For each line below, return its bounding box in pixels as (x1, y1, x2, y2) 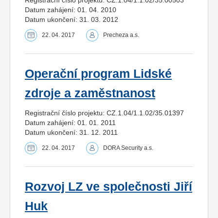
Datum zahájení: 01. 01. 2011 (25, 118, 116, 127)
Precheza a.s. (103, 31, 139, 38)
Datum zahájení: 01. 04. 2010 (25, 5, 116, 14)
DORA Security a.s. (103, 144, 153, 151)
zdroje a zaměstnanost (25, 86, 155, 100)
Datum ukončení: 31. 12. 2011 (25, 128, 118, 136)
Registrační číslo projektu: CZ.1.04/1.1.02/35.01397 (25, 109, 184, 117)
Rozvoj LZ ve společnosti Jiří (25, 180, 192, 193)
